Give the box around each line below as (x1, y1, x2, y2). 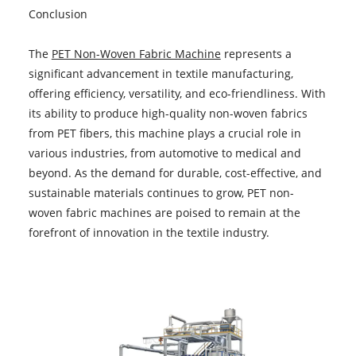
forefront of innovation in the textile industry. (28, 224, 269, 240)
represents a (220, 45, 292, 61)
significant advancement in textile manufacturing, (28, 65, 293, 81)
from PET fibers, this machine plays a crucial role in (28, 125, 301, 141)
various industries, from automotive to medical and (28, 145, 301, 161)
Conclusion (28, 6, 87, 21)
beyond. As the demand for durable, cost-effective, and (28, 164, 322, 180)
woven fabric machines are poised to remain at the (28, 204, 300, 220)
